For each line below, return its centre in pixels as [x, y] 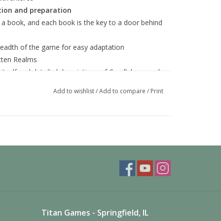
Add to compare [123, 91]
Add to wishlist [74, 91]
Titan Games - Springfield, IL [95, 213]
